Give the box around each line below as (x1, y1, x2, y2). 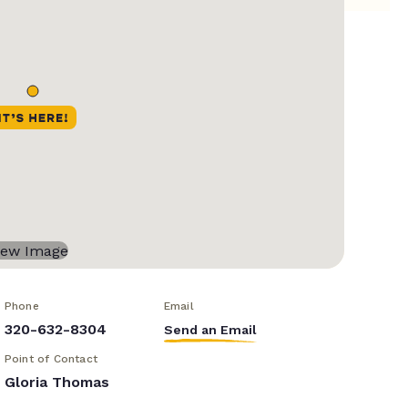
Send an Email (163, 322, 257, 338)
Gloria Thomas (4, 373, 109, 392)
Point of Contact (4, 352, 97, 366)
